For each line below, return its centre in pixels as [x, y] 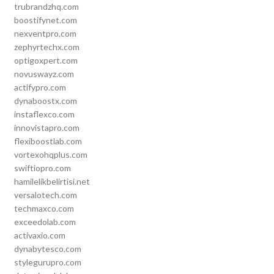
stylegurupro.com [47, 262]
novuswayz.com [44, 74]
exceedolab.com [45, 222]
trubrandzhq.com [46, 7]
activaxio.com [39, 235]
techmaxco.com [44, 209]
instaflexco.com [44, 114]
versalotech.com [45, 195]
